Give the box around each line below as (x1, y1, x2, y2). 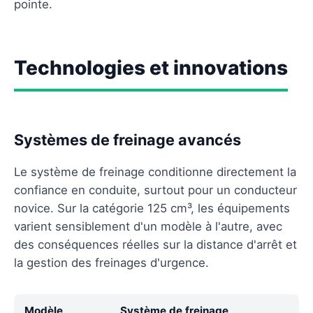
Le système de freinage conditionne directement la (14, 164, 296, 179)
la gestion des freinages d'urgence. (14, 255, 209, 270)
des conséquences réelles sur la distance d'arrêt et (14, 237, 297, 252)
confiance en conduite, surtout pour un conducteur (14, 182, 297, 197)
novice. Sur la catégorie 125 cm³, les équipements (14, 201, 290, 215)
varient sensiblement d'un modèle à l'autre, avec (14, 219, 282, 233)
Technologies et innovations (14, 55, 288, 80)
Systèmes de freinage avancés (14, 130, 241, 149)
